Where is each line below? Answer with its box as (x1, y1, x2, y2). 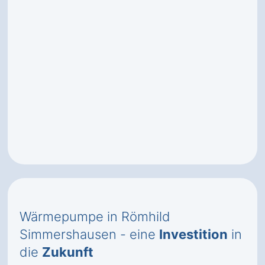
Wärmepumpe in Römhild (20, 209, 170, 224)
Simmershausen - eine (20, 227, 159, 242)
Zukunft (42, 244, 93, 260)
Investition (159, 227, 228, 242)
